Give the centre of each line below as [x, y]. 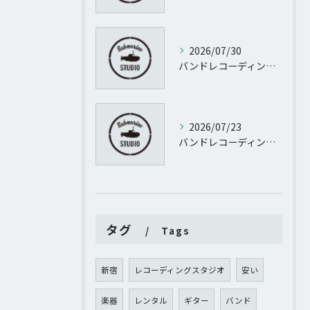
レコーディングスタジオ [180, 270]
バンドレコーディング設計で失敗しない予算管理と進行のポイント [271, 66]
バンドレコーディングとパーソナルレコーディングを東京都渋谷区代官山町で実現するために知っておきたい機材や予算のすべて [271, 142]
